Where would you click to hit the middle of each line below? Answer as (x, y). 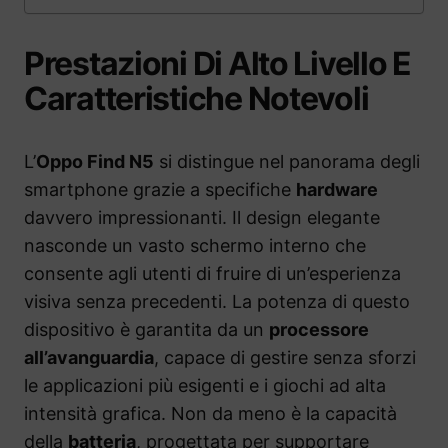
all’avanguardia (89, 358)
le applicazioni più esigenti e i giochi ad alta (205, 386)
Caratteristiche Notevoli (196, 99)
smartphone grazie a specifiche (160, 190)
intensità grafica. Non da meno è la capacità (210, 414)
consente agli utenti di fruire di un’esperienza (212, 274)
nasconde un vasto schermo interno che (195, 246)
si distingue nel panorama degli (287, 162)
